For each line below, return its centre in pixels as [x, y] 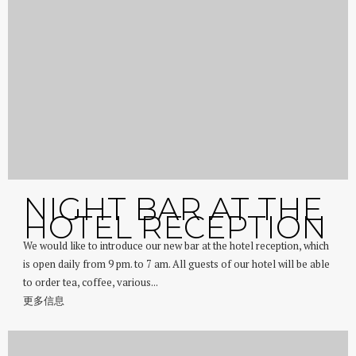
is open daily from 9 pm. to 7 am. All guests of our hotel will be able [177, 265]
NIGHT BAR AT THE [173, 209]
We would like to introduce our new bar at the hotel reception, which [176, 246]
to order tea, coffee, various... [91, 283]
